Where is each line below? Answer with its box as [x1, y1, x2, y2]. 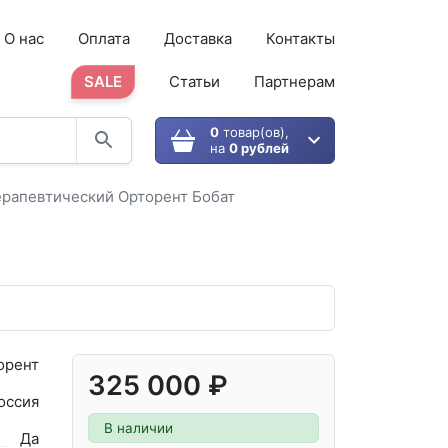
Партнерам [253, 71, 335, 91]
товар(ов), [218, 124, 289, 141]
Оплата [77, 28, 130, 48]
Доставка [163, 28, 232, 48]
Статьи [168, 71, 220, 91]
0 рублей [228, 140, 289, 157]
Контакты [265, 28, 335, 48]
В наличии [104, 419, 174, 436]
